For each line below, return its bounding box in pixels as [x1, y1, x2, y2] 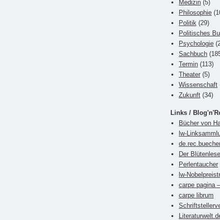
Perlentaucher [179, 160, 218, 168]
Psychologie [179, 39, 214, 47]
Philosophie [179, 8, 212, 16]
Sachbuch [179, 50, 207, 57]
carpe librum [179, 191, 214, 199]
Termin [179, 60, 198, 68]
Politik [179, 19, 196, 27]
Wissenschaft [179, 81, 218, 88]
